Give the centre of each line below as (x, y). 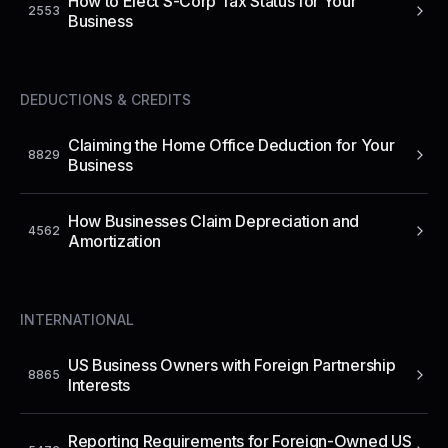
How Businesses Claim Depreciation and (214, 220)
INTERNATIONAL (77, 319)
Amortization (115, 240)
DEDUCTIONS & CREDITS (105, 99)
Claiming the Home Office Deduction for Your (231, 144)
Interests (99, 384)
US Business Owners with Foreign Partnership (232, 364)
